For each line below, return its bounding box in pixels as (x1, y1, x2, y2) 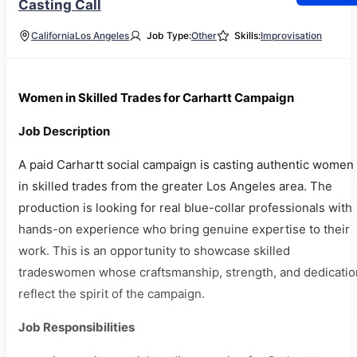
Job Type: (147, 29, 191, 41)
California (31, 29, 75, 41)
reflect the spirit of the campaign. (18, 286, 205, 301)
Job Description (18, 124, 110, 139)
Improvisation (261, 29, 322, 41)
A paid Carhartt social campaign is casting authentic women (18, 157, 354, 172)
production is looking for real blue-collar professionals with (18, 200, 352, 215)
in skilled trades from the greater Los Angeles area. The (18, 178, 332, 194)
